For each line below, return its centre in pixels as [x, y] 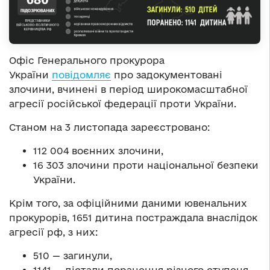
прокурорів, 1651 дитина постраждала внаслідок [133, 218]
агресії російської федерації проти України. [123, 104]
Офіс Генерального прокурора [87, 61]
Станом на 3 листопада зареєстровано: [109, 127]
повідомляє [81, 75]
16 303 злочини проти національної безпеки [146, 165]
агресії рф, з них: [53, 232]
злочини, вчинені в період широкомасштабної [128, 89]
